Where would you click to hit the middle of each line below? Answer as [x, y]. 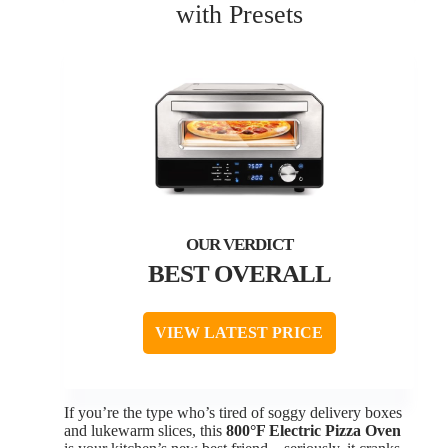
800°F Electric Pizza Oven [313, 431]
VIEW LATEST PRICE [239, 333]
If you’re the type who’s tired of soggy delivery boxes [233, 413]
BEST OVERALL [239, 274]
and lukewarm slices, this [145, 431]
